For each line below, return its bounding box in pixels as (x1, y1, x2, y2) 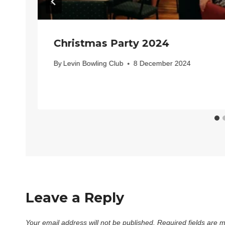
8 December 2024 (134, 59, 191, 68)
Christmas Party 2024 (54, 37, 169, 49)
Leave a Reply (26, 189, 124, 206)
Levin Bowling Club (63, 59, 124, 68)
